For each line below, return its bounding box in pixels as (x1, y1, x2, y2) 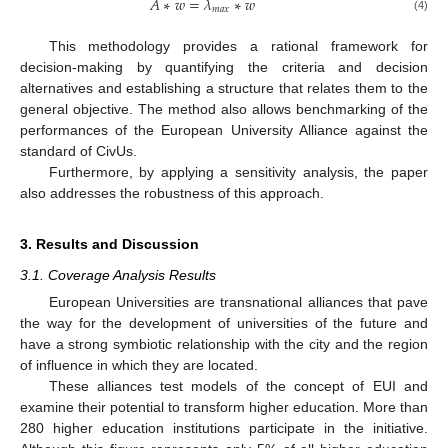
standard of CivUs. (20, 143, 137, 160)
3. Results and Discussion (20, 236, 199, 253)
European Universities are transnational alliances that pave (48, 294, 428, 311)
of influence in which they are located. (20, 357, 258, 374)
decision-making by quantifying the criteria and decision (20, 59, 428, 76)
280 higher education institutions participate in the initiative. (20, 420, 428, 437)
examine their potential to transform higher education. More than (20, 399, 428, 416)
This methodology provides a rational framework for (48, 38, 428, 55)
